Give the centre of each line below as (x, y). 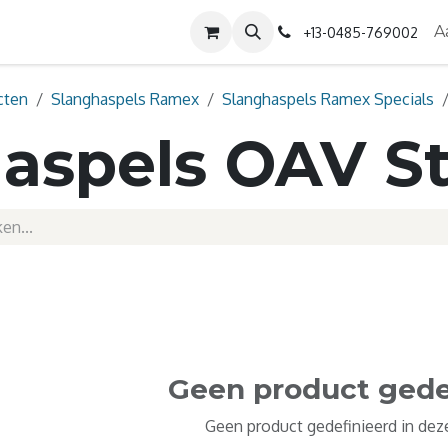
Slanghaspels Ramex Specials (328, 99)
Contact (150, 31)
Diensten (50, 31)
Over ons (250, 31)
